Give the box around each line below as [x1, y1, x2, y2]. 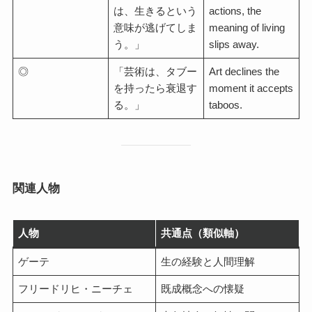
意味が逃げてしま [114, 21, 198, 33]
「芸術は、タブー [114, 65, 198, 77]
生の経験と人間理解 [161, 255, 256, 267]
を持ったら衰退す [114, 81, 198, 94]
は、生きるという [114, 4, 198, 17]
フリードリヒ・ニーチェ [18, 282, 134, 295]
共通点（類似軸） [161, 226, 245, 239]
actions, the [209, 4, 262, 17]
